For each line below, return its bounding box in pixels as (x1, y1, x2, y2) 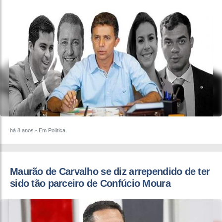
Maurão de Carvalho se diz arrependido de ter (10, 166, 210, 177)
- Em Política (34, 127, 65, 134)
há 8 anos (10, 127, 34, 134)
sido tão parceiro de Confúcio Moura (10, 178, 170, 189)
